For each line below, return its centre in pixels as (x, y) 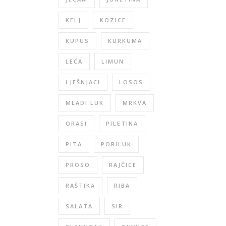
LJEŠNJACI (83, 82)
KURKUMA (125, 41)
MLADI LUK (85, 103)
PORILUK (116, 144)
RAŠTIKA (80, 185)
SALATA (79, 206)
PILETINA (122, 123)
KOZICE (113, 20)
